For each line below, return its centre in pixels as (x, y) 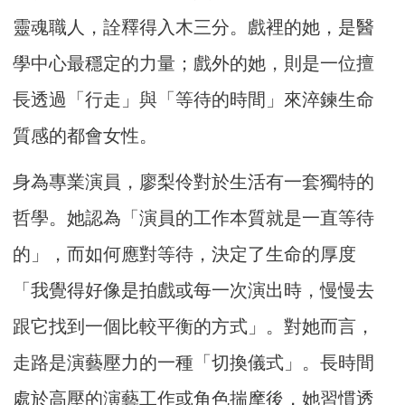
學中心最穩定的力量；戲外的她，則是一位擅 (194, 64)
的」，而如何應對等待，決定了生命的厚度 (185, 254)
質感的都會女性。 (85, 136)
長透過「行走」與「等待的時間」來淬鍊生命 (194, 100)
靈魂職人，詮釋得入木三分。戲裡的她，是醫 (194, 28)
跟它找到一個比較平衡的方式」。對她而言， (194, 327)
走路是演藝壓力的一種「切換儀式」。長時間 (194, 363)
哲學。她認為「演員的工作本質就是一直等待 (194, 218)
